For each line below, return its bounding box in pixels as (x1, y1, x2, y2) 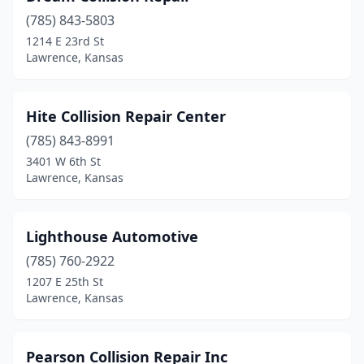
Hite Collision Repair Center (26, 106, 226, 126)
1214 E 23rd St (26, 33, 104, 49)
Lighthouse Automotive (26, 227, 198, 246)
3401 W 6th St (26, 154, 101, 169)
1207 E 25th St (26, 274, 103, 289)
